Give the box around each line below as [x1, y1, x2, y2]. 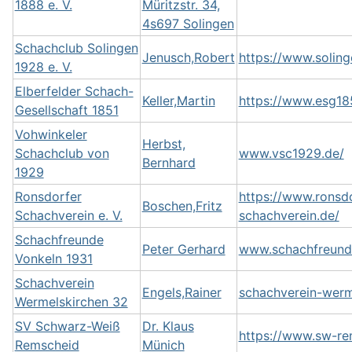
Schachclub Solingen [14, 40, 138, 56]
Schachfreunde [14, 232, 104, 247]
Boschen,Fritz [141, 198, 222, 214]
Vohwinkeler [14, 126, 87, 142]
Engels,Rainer [141, 284, 222, 300]
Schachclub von [14, 145, 109, 161]
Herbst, [141, 136, 185, 152]
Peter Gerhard [141, 241, 225, 257]
